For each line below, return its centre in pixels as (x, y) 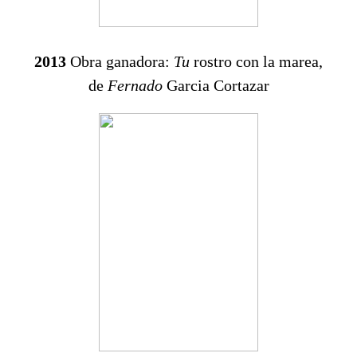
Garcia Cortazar (216, 86)
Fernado (135, 86)
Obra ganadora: (122, 62)
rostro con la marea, (256, 62)
